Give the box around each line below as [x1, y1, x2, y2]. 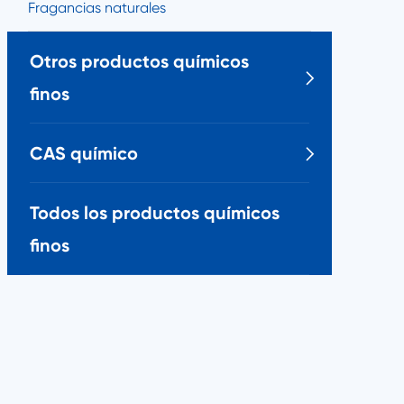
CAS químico [30, 142, 138, 164]
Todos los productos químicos [30, 202, 280, 224]
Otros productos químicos [30, 50, 249, 72]
